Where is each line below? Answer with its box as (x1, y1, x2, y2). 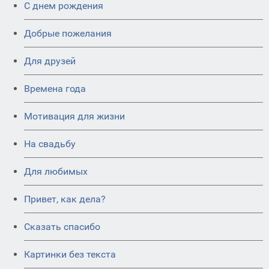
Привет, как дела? (24, 193, 106, 205)
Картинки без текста (24, 249, 116, 260)
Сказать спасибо (24, 221, 100, 232)
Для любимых (24, 166, 88, 177)
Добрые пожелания (24, 28, 112, 39)
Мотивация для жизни (24, 110, 125, 122)
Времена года (24, 83, 86, 94)
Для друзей (24, 55, 76, 67)
